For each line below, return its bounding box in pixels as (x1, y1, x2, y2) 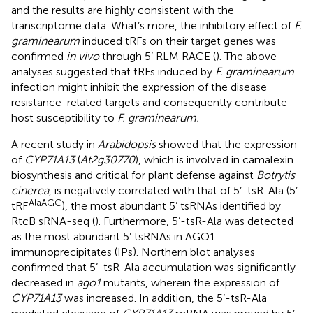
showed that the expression (156, 137, 297, 151)
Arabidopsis (98, 137, 156, 151)
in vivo (66, 49, 99, 63)
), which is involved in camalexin (135, 152, 293, 166)
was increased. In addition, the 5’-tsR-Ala (61, 291, 267, 305)
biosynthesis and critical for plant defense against (11, 168, 256, 182)
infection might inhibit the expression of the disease (11, 80, 267, 94)
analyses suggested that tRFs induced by (11, 64, 215, 78)
